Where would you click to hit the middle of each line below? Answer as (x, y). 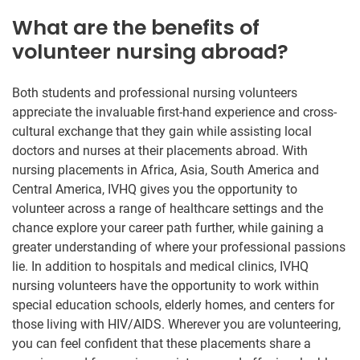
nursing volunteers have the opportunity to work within (166, 285)
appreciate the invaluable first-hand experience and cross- (174, 112)
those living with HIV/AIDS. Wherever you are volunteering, (176, 324)
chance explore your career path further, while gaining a (168, 227)
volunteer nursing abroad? (150, 51)
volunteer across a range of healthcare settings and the (168, 208)
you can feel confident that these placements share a (162, 343)
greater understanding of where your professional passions (179, 247)
